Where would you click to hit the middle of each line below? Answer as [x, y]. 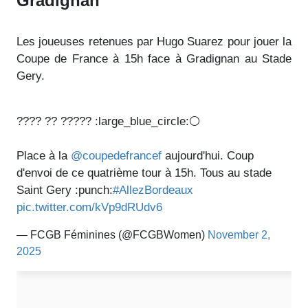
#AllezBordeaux [153, 190]
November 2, [239, 234]
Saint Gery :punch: [65, 190]
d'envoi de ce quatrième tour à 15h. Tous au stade [144, 173]
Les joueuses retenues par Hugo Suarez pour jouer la [154, 41]
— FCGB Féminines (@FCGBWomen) [112, 234]
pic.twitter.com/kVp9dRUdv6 [89, 207]
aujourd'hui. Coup [208, 155]
